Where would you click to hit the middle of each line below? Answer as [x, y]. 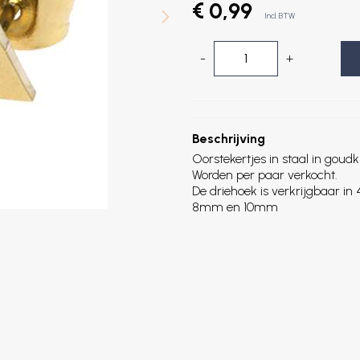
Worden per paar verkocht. [265, 175]
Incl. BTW [280, 16]
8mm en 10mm [235, 207]
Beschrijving [229, 139]
